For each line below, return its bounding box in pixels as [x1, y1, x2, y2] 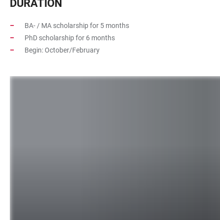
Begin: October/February [25, 46, 100, 54]
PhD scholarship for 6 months [25, 34, 115, 42]
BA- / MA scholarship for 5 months [25, 22, 129, 29]
